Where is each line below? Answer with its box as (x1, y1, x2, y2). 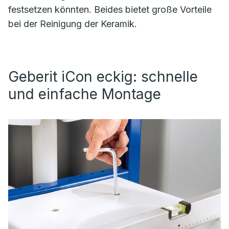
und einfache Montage (8, 85, 161, 103)
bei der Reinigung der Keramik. (8, 18, 137, 29)
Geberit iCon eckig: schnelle (8, 67, 198, 85)
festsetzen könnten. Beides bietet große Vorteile (8, 4, 212, 15)
